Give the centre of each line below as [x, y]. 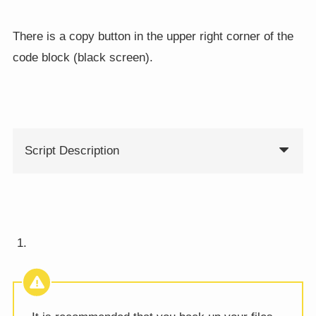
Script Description [72, 151]
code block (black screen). [83, 58]
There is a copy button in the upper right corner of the [153, 37]
